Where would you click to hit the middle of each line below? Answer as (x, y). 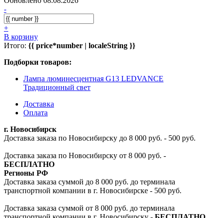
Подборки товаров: (38, 62)
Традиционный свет (57, 87)
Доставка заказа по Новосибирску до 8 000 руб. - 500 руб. (100, 138)
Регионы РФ (26, 173)
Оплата (36, 112)
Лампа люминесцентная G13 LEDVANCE (93, 78)
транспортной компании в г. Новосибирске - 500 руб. (93, 190)
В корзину (21, 36)
